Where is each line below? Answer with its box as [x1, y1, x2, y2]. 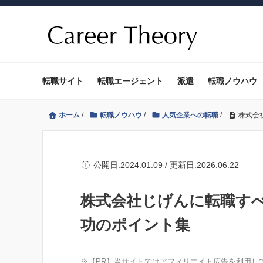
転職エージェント [97, 76, 163, 86]
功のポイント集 [80, 216, 190, 234]
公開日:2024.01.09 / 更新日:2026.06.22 [90, 160, 239, 170]
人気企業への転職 [162, 111, 218, 119]
